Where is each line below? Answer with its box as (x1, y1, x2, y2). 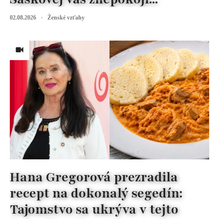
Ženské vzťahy (47, 14, 85, 21)
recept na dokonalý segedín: (10, 184, 183, 202)
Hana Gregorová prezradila (10, 168, 178, 186)
